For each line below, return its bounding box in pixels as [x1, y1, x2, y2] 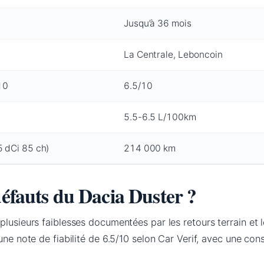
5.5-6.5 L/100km [124, 111, 196, 123]
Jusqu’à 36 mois [124, 18, 192, 29]
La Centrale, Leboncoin [124, 49, 223, 61]
